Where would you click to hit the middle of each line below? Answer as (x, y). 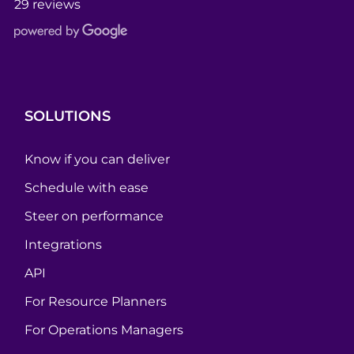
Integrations (64, 245)
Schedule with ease (87, 188)
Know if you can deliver (98, 159)
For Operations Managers (104, 330)
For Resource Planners (96, 301)
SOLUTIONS (68, 117)
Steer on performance (94, 216)
